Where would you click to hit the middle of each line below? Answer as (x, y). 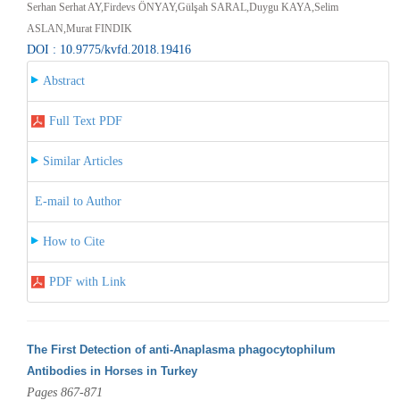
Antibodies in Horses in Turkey (112, 371)
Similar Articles (82, 161)
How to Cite (73, 241)
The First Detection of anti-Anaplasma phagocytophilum (181, 349)
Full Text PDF (85, 121)
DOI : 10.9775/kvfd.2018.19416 (108, 49)
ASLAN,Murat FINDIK (79, 28)
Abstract (63, 80)
